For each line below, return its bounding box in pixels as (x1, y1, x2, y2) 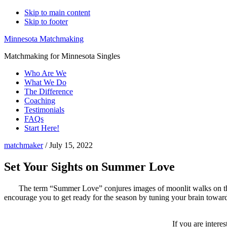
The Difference (24, 87, 73, 96)
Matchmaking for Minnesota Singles (4, 52, 120, 60)
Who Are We (24, 69, 66, 78)
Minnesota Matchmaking (4, 34, 84, 43)
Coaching (24, 96, 55, 105)
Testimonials (24, 105, 64, 114)
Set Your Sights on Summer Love (4, 160, 175, 173)
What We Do (24, 78, 66, 87)
